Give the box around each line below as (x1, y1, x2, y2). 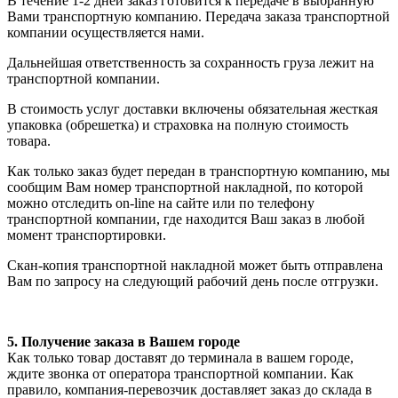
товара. (7, 132, 51, 148)
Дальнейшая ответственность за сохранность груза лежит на (7, 54, 374, 70)
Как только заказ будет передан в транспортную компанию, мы (7, 163, 390, 179)
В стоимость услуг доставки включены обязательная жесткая (7, 100, 378, 116)
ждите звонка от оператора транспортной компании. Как (7, 365, 354, 381)
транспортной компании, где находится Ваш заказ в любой (7, 211, 365, 227)
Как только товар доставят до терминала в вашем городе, (7, 349, 354, 365)
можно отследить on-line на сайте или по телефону (7, 195, 314, 211)
